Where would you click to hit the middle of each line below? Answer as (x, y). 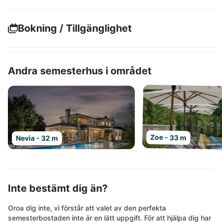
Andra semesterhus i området (80, 71)
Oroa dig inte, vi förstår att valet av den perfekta (87, 208)
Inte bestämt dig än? (58, 188)
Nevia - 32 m (37, 138)
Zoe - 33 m (168, 138)
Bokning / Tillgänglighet (75, 28)
